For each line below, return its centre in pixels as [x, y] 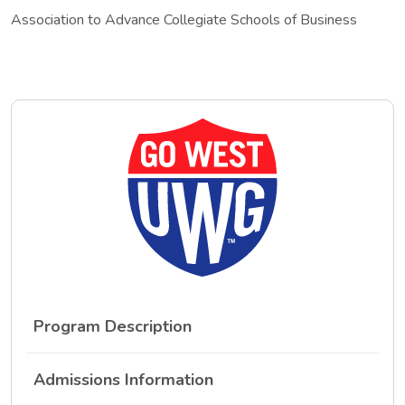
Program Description [113, 326]
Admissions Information [123, 380]
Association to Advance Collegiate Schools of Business [184, 20]
